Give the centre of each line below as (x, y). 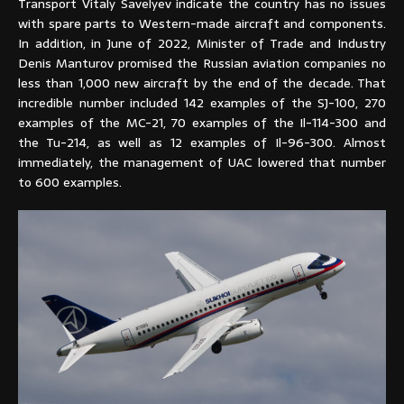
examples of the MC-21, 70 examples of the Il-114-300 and (202, 123)
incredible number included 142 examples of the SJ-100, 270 (202, 103)
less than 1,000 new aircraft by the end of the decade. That (202, 83)
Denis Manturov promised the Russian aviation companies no (202, 64)
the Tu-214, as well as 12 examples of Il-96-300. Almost (202, 143)
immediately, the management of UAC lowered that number (202, 163)
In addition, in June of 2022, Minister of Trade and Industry (202, 44)
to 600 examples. (70, 183)
